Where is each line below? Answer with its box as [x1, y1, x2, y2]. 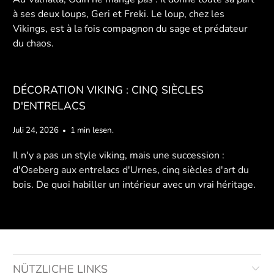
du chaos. [13, 36, 54, 50]
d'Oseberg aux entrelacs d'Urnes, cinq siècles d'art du [13, 163, 250, 177]
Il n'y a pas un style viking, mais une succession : [13, 148, 225, 162]
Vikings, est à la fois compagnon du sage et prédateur [13, 21, 248, 35]
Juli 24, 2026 [13, 124, 59, 136]
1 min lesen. [70, 124, 114, 136]
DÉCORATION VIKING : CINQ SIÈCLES [13, 82, 204, 97]
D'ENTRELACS [13, 98, 86, 113]
